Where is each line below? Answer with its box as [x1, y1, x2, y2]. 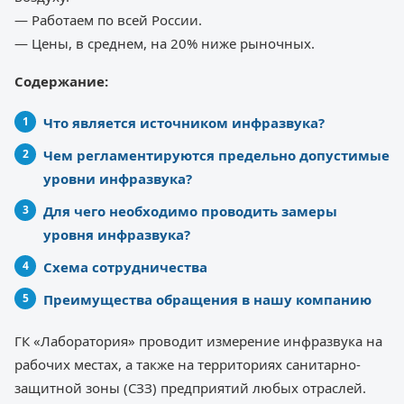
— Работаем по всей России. [14, 10, 202, 29]
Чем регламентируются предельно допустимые [43, 145, 390, 164]
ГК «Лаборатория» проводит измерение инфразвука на [14, 331, 382, 350]
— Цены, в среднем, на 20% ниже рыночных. [14, 33, 315, 52]
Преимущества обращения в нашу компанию [43, 289, 372, 308]
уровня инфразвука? [43, 225, 190, 243]
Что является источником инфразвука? [43, 113, 325, 132]
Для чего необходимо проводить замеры [43, 201, 337, 220]
